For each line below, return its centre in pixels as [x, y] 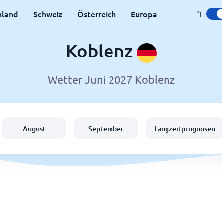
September [106, 128]
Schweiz [48, 14]
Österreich [96, 14]
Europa [144, 14]
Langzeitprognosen [185, 128]
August [34, 128]
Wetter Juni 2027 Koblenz [111, 80]
